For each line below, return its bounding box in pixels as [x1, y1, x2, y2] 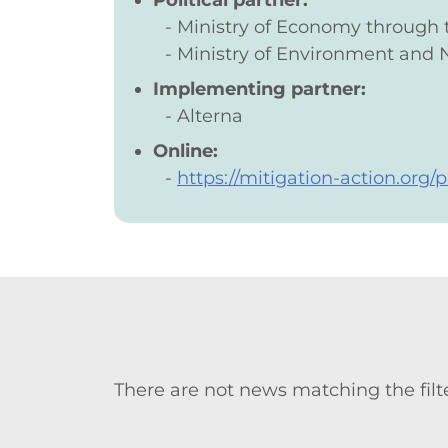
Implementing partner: [153, 78, 366, 101]
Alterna [177, 105, 243, 128]
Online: [153, 140, 218, 163]
